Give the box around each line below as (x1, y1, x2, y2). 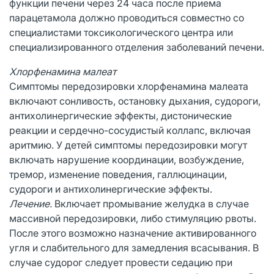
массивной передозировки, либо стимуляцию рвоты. (9, 212, 256, 224)
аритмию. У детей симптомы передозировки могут (9, 138, 247, 151)
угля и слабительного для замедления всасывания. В (9, 241, 259, 254)
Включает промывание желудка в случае (52, 197, 249, 210)
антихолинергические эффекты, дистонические (9, 109, 232, 122)
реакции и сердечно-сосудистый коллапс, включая (9, 124, 251, 136)
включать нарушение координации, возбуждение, (9, 153, 244, 166)
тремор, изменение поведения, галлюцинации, (9, 168, 227, 180)
